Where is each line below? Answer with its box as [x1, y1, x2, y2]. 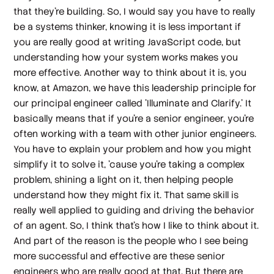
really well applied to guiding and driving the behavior [13, 204, 255, 216]
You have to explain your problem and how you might [13, 143, 252, 155]
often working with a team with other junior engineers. [13, 127, 257, 139]
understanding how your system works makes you [13, 51, 239, 63]
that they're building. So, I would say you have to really [13, 5, 256, 17]
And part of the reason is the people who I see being [13, 234, 249, 246]
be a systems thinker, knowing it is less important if [13, 20, 242, 32]
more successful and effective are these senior [13, 250, 226, 262]
